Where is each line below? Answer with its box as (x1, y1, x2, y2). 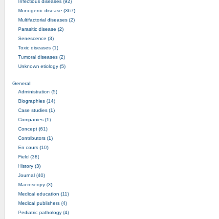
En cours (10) (18, 144, 48, 150)
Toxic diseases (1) (18, 44, 58, 50)
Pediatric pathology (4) (18, 209, 69, 215)
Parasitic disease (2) (18, 26, 64, 32)
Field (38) (18, 153, 39, 159)
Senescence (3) (18, 35, 54, 41)
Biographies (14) (18, 98, 55, 104)
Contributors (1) (18, 135, 53, 141)
